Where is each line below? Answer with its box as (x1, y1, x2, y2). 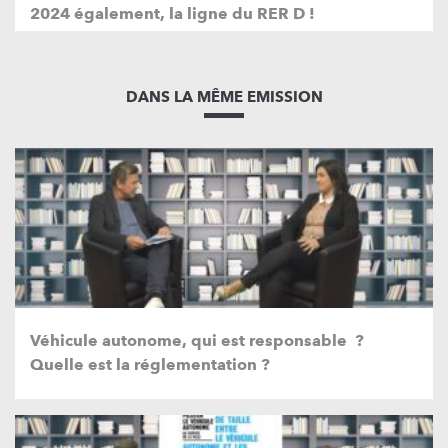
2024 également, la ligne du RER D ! (30, 3, 315, 23)
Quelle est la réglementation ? (30, 354, 270, 374)
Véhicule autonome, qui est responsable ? (30, 330, 364, 350)
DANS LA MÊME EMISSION (125, 87, 323, 106)
